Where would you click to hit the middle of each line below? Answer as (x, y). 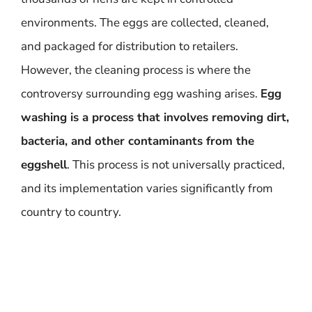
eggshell (44, 165)
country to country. (71, 212)
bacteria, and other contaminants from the (138, 141)
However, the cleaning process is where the (136, 70)
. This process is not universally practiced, (176, 165)
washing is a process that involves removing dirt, (155, 117)
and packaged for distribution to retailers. (130, 46)
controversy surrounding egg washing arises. (141, 94)
